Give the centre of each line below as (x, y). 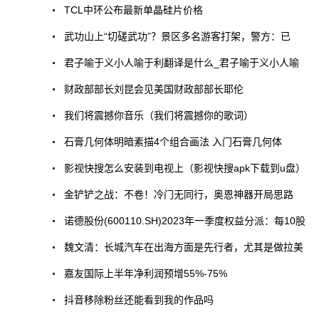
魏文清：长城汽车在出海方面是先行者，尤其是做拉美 (184, 247)
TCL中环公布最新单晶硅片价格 (134, 10)
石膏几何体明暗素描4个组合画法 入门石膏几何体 (173, 141)
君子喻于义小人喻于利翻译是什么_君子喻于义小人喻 (182, 62)
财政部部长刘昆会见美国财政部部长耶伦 (154, 89)
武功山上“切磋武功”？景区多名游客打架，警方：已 (177, 36)
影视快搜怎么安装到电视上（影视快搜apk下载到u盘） (185, 168)
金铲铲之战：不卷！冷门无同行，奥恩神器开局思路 (179, 194)
